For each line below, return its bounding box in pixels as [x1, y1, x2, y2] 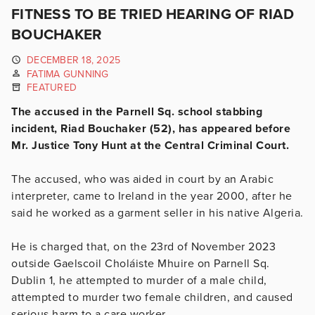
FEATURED [27, 82, 77, 94]
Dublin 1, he [11, 273, 76, 288]
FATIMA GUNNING [27, 67, 109, 80]
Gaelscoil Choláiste [53, 256, 157, 271]
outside [11, 256, 53, 271]
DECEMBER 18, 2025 [27, 54, 121, 66]
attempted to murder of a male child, [75, 273, 267, 288]
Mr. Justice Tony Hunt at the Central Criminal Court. [11, 138, 289, 153]
